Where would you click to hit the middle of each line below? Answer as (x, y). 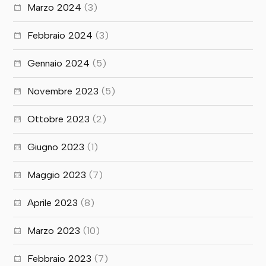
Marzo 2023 (54, 231)
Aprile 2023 (53, 203)
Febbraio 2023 (60, 259)
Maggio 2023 (57, 175)
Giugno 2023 (56, 147)
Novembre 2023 (63, 91)
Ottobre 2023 (59, 119)
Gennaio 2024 (59, 64)
